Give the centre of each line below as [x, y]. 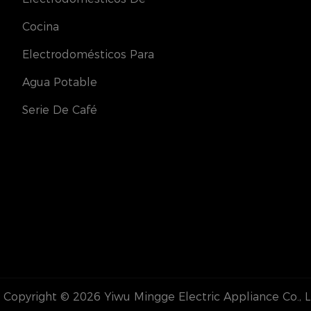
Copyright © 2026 [52, 297]
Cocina [40, 26]
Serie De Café [59, 110]
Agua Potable [59, 82]
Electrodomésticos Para [88, 54]
